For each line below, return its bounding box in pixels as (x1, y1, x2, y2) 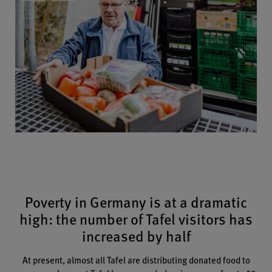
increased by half (81, 225, 191, 246)
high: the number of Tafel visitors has (19, 208, 253, 229)
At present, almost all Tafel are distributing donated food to (22, 253, 250, 266)
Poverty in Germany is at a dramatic (25, 191, 247, 212)
